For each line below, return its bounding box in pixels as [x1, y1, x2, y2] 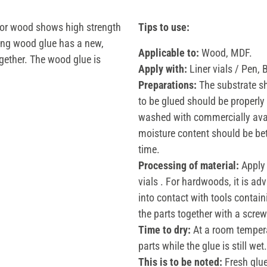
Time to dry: [138, 223, 191, 236]
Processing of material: [138, 159, 239, 172]
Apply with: [138, 62, 187, 75]
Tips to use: [138, 20, 190, 33]
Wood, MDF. [199, 46, 252, 59]
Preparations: [138, 78, 199, 91]
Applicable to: [138, 46, 199, 59]
